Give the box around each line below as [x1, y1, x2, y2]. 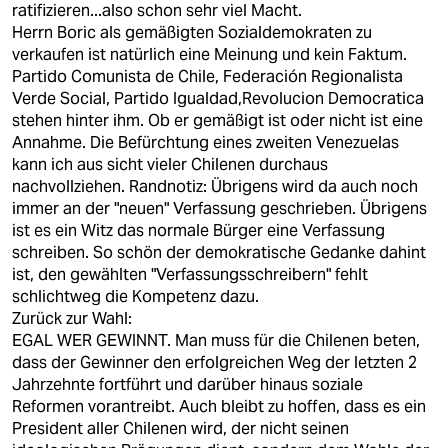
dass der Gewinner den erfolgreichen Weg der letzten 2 [12, 352, 417, 373]
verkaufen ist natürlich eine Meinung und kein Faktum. [12, 44, 407, 65]
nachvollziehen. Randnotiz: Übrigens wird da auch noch [12, 176, 418, 197]
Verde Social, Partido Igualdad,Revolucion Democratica [12, 88, 424, 109]
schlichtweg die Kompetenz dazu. [12, 286, 259, 307]
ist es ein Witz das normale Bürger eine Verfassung [12, 220, 385, 241]
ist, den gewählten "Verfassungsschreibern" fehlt [12, 264, 368, 285]
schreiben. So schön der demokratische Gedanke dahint [12, 242, 426, 263]
